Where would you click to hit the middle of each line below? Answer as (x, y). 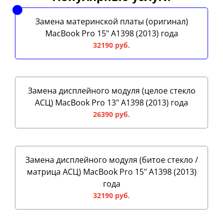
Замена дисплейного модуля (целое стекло (111, 90)
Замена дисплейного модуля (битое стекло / (111, 160)
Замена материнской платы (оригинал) (111, 21)
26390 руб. (111, 114)
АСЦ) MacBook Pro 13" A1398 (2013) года (111, 102)
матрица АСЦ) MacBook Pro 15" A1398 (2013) (111, 171)
